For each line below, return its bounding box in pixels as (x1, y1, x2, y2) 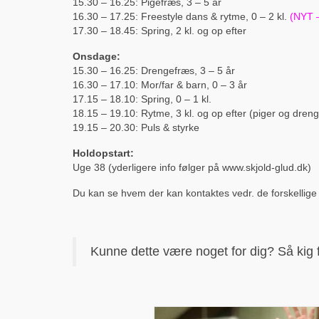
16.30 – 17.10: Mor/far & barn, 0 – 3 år (73, 78, 247, 90)
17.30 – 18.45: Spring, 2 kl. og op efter (73, 24, 246, 36)
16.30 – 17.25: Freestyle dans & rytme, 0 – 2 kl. (73, 10, 290, 22)
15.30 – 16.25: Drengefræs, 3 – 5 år (73, 64, 235, 76)
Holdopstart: (73, 147, 134, 159)
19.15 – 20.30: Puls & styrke (73, 121, 199, 133)
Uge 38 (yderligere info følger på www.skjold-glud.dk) (73, 161, 311, 173)
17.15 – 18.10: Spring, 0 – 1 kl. (73, 93, 211, 105)
